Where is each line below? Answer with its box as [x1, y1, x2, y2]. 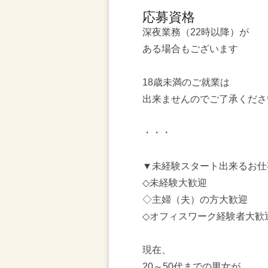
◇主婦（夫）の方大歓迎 [142, 194, 248, 205]
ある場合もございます [142, 44, 238, 54]
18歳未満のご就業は [142, 77, 230, 87]
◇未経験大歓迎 [142, 178, 207, 188]
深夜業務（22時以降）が [142, 27, 249, 37]
